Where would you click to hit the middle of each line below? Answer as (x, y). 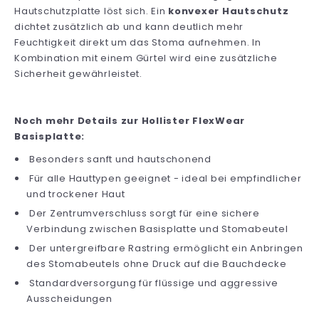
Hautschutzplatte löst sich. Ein (91, 11)
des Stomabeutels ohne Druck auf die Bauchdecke (157, 263)
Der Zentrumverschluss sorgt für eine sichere (143, 213)
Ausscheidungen (69, 298)
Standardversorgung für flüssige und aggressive (152, 283)
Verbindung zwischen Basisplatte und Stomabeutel (157, 229)
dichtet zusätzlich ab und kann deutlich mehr (129, 26)
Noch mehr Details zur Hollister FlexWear (130, 120)
